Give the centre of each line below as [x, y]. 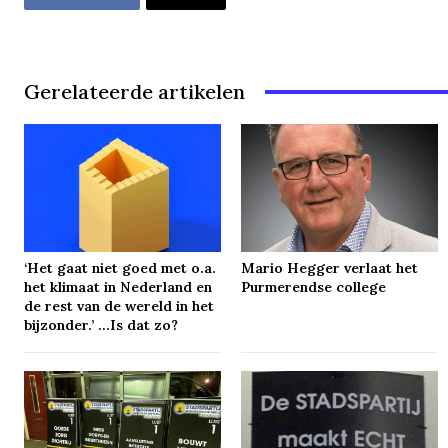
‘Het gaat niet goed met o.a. [120, 267]
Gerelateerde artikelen [134, 92]
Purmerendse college [314, 286]
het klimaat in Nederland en [118, 286]
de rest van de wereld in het [119, 305]
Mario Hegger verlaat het [330, 267]
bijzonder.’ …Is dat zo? [101, 324]
